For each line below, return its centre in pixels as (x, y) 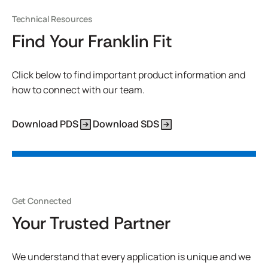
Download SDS (126, 124)
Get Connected (42, 201)
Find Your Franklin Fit (92, 41)
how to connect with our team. (78, 90)
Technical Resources (52, 19)
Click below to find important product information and (129, 75)
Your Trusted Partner (91, 223)
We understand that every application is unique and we (131, 257)
